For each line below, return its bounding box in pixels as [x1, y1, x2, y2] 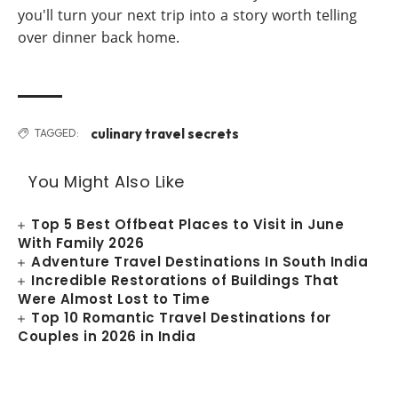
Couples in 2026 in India [18, 327, 195, 346]
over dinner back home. [18, 27, 179, 47]
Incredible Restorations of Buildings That [31, 271, 339, 290]
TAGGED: [35, 126, 79, 139]
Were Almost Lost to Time [18, 290, 210, 308]
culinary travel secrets [91, 125, 239, 142]
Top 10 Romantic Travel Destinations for [31, 308, 331, 327]
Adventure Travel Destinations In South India [31, 252, 369, 271]
